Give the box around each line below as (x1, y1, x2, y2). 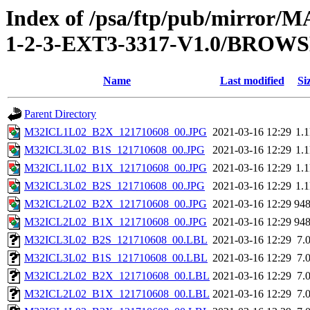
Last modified (219, 75, 284, 87)
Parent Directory (24, 108, 96, 120)
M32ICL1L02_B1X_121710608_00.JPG (24, 162, 207, 174)
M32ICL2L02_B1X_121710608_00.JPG (24, 216, 207, 228)
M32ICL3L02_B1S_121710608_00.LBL (24, 252, 208, 264)
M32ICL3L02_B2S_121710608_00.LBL (24, 234, 208, 246)
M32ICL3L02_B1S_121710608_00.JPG (24, 144, 205, 156)
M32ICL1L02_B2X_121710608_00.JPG (24, 126, 207, 138)
